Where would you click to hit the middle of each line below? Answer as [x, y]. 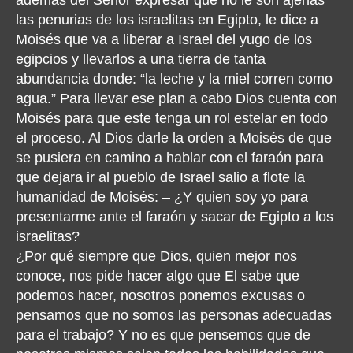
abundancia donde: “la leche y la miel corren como [174, 78]
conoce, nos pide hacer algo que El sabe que [158, 275]
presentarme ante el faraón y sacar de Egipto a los [175, 216]
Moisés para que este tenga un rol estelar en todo [172, 118]
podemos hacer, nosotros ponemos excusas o [160, 295]
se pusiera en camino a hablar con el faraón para [170, 157]
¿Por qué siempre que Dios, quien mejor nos [156, 256]
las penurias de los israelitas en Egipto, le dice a [167, 19]
